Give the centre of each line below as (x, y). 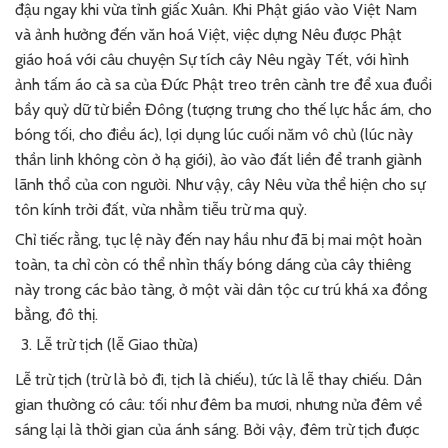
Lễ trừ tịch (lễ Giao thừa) (116, 345)
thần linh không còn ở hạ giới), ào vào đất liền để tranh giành (218, 159)
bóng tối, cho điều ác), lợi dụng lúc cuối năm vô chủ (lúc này (214, 134)
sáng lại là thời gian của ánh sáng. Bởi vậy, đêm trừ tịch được (217, 429)
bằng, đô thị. (56, 315)
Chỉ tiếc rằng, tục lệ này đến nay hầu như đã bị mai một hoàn (218, 240)
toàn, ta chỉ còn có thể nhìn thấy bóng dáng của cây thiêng (213, 265)
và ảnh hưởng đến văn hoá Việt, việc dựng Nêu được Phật (208, 34)
